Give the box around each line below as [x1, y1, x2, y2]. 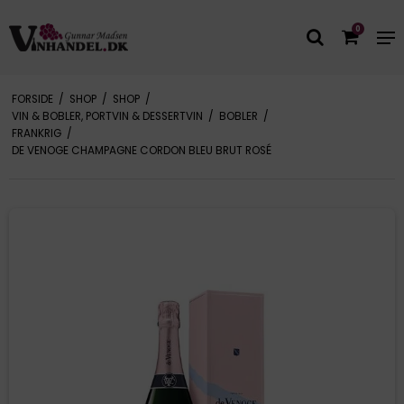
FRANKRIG [11, 125, 61, 141]
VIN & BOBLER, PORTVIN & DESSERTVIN [11, 108, 203, 124]
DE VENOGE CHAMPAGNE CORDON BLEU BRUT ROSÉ [11, 142, 271, 158]
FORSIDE [11, 91, 53, 106]
